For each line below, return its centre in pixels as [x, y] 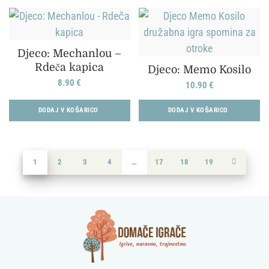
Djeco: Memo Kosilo [200, 69]
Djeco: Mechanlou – [70, 53]
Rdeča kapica [70, 67]
